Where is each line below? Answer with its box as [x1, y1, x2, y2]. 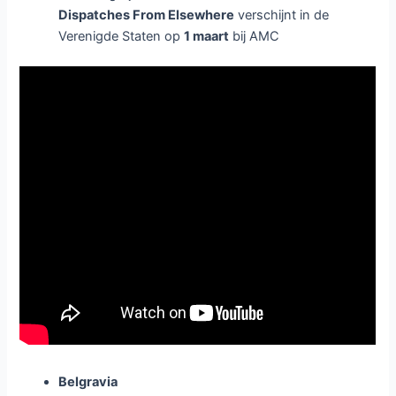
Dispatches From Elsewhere [58, 6, 235, 23]
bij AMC [229, 27, 280, 44]
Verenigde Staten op [58, 27, 185, 44]
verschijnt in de [234, 6, 330, 23]
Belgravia [58, 374, 118, 391]
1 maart [184, 27, 230, 44]
